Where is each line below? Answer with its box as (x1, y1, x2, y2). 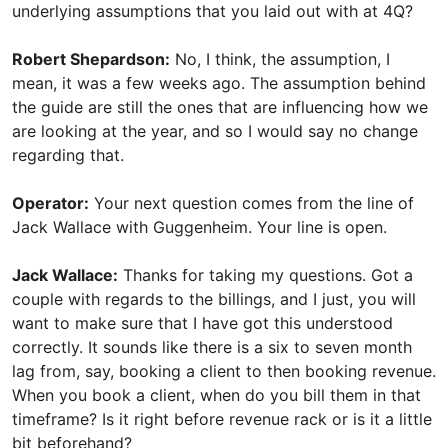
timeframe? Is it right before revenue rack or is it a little (12, 409, 432, 429)
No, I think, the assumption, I (170, 49, 390, 69)
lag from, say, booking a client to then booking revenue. (12, 361, 436, 381)
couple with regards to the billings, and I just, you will (12, 289, 416, 309)
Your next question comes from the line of (89, 193, 414, 213)
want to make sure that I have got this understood (12, 313, 393, 333)
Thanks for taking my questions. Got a (118, 265, 413, 285)
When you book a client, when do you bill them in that (12, 385, 421, 405)
